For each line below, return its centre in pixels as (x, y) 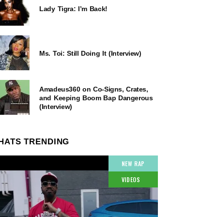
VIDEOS (131, 179)
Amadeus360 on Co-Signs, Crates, (94, 89)
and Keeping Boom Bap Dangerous (96, 98)
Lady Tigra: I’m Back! (73, 8)
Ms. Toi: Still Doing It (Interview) (90, 53)
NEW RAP (133, 163)
